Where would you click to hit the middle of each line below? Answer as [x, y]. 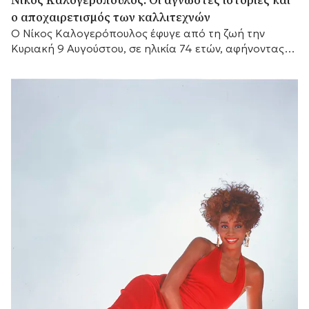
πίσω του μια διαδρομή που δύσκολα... [112, 63]
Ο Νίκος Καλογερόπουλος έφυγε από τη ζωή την [138, 33]
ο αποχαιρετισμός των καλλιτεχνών [111, 17]
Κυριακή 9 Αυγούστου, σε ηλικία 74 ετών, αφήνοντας [148, 48]
